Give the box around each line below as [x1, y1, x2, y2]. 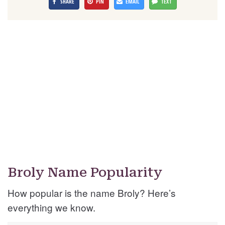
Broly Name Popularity [8, 165, 162, 180]
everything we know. [8, 200, 95, 214]
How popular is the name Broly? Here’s [8, 186, 176, 200]
